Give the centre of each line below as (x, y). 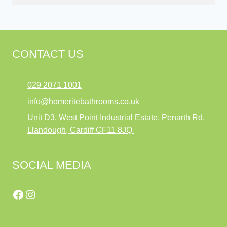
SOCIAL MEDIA (52, 165)
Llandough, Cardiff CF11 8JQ (81, 130)
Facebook (38, 194)
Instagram (51, 194)
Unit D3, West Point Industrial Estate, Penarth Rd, (116, 118)
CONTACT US (48, 54)
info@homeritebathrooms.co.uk (83, 101)
